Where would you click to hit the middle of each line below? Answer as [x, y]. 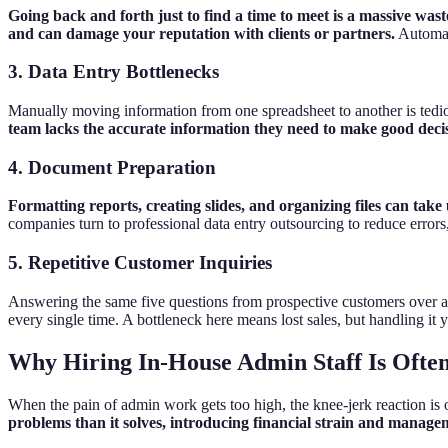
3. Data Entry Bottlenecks [113, 72]
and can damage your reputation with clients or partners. [201, 33]
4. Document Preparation [112, 167]
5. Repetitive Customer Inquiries [140, 263]
